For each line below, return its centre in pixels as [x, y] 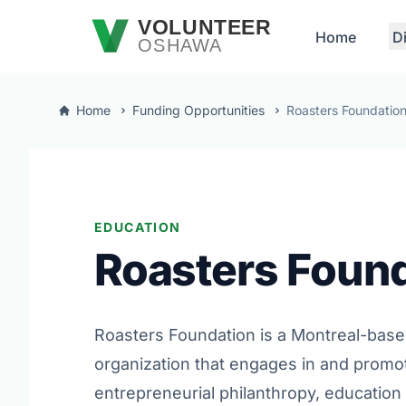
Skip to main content [84, 17]
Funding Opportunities [198, 110]
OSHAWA [180, 45]
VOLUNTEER [204, 27]
